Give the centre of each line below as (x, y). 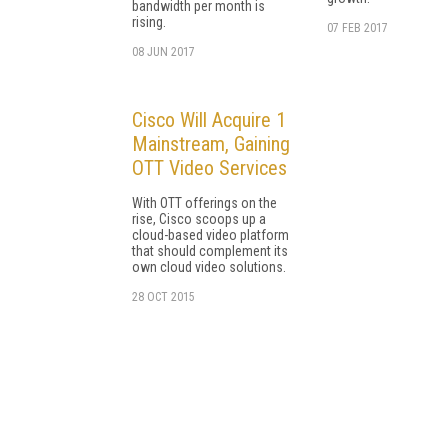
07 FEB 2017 (357, 27)
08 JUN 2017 (163, 51)
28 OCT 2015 (163, 296)
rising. (149, 21)
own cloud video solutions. (209, 266)
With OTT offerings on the (204, 202)
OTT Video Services (209, 167)
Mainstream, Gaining (211, 143)
